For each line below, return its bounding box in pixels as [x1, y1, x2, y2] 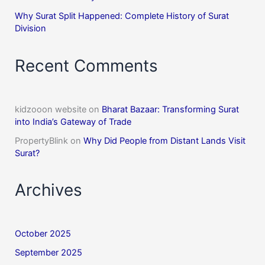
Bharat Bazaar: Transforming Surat [102, 104, 240, 115]
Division [15, 23, 47, 34]
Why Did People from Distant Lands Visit [83, 135, 246, 146]
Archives [15, 180, 83, 201]
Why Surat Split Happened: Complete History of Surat [15, 11, 230, 22]
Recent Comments [15, 56, 159, 76]
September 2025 [15, 247, 83, 258]
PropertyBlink [15, 135, 69, 146]
